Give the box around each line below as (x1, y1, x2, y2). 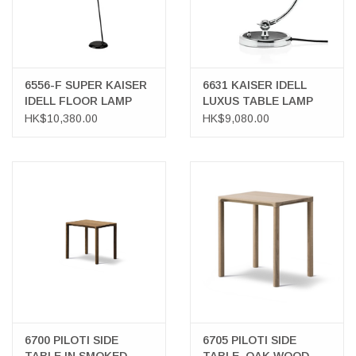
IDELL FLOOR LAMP (25, 95, 132, 108)
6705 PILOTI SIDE (203, 334, 296, 347)
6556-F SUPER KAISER (25, 79, 147, 92)
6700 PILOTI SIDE (25, 334, 118, 347)
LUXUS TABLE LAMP (203, 95, 313, 108)
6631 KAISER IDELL (203, 79, 307, 92)
